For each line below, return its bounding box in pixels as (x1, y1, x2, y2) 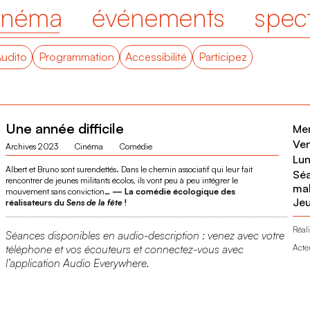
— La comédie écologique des (109, 185, 235, 197)
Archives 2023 (5, 140, 58, 152)
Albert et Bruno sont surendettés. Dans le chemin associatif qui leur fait (5, 163, 253, 174)
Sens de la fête (66, 197, 122, 208)
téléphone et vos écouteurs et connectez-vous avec (5, 242, 244, 257)
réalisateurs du (5, 197, 66, 208)
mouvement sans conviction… (5, 185, 110, 197)
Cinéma (75, 140, 104, 152)
